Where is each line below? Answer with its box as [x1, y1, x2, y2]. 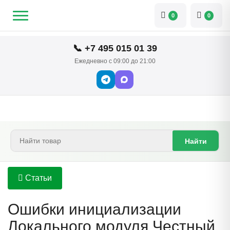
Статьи [23, 174, 52, 182]
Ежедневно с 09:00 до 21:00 [74, 57, 156, 65]
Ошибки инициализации [8, 201, 181, 218]
